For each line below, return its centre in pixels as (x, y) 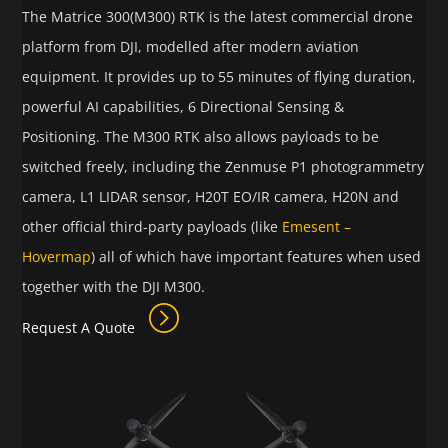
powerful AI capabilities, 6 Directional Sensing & (183, 107)
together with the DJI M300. (114, 287)
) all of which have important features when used (256, 257)
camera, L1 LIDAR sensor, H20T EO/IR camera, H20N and (211, 197)
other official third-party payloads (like (152, 227)
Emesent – (317, 227)
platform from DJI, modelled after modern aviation (191, 47)
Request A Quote (81, 328)
